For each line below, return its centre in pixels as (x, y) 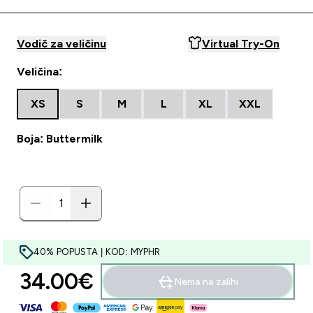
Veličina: (39, 72)
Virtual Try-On (241, 44)
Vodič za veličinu (61, 44)
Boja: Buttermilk (60, 139)
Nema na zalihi (206, 282)
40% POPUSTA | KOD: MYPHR (97, 252)
